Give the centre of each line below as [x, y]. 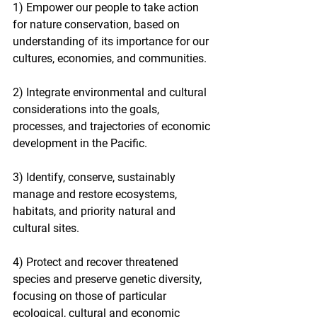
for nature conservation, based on [98, 24]
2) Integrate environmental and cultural [111, 92]
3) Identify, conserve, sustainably [96, 177]
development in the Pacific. [80, 143]
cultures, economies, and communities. [110, 58]
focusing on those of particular [91, 296]
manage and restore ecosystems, [96, 194]
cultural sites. [46, 228]
